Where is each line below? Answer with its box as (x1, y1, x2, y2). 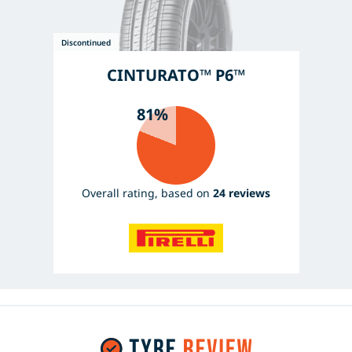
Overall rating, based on (82, 185, 213, 201)
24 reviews (213, 185, 270, 201)
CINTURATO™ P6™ (107, 64, 245, 86)
